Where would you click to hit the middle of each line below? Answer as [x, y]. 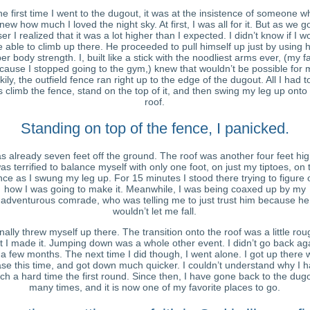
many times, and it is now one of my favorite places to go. [155, 288]
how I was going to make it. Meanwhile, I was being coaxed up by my [155, 189]
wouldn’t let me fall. [155, 211]
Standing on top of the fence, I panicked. [155, 129]
